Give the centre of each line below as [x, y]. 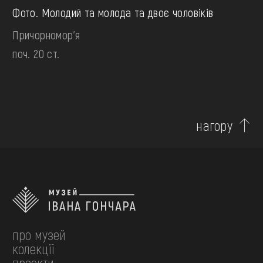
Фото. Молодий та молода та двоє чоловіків [113, 13]
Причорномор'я [46, 35]
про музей [39, 235]
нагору [215, 126]
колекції [33, 249]
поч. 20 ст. [36, 54]
